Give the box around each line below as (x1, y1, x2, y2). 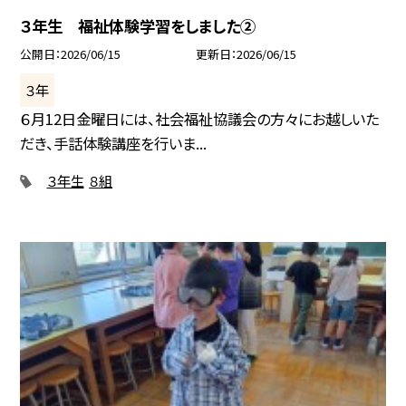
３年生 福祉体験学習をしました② (20, 14, 256, 37)
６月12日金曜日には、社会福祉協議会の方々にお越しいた (20, 107, 380, 130)
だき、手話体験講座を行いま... (20, 131, 208, 154)
